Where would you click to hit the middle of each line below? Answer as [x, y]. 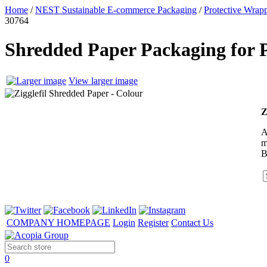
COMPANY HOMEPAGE [58, 223]
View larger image [103, 80]
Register [153, 223]
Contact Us [192, 223]
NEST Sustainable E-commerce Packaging [116, 10]
